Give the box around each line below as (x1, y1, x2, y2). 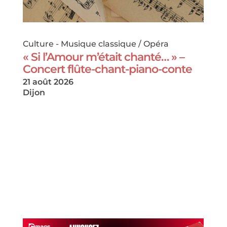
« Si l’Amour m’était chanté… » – (22, 50, 184, 64)
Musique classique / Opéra (60, 39, 169, 49)
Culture (22, 39, 54, 49)
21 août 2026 (22, 77, 73, 87)
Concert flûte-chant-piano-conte (22, 62, 192, 77)
